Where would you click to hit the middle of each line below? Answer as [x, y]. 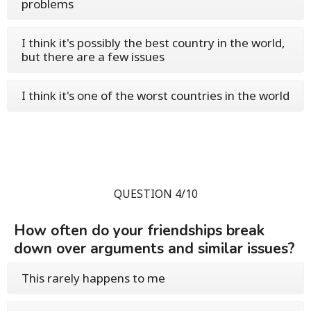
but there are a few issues [93, 57]
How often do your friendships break [139, 230]
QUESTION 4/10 [155, 194]
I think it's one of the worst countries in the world [155, 95]
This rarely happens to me [93, 278]
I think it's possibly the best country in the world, [153, 43]
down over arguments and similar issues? [154, 249]
